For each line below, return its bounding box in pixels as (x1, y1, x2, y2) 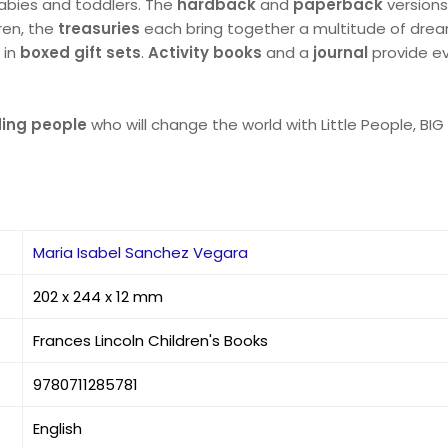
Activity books (148, 42, 263, 63)
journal (313, 42, 369, 63)
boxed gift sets (20, 42, 142, 63)
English (33, 418, 83, 439)
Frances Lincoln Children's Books (33, 330, 269, 351)
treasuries (58, 18, 141, 39)
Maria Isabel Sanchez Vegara (33, 242, 249, 263)
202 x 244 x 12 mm (33, 286, 164, 307)
